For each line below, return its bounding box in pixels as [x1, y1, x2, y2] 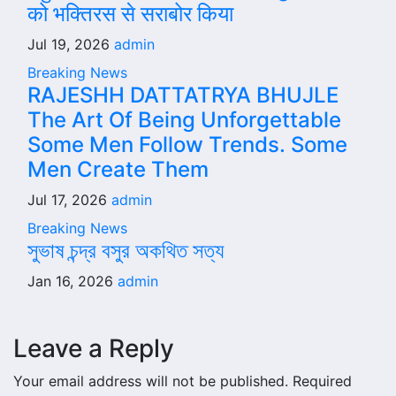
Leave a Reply [13, 333, 174, 363]
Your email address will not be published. [13, 372, 288, 390]
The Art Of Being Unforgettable [27, 107, 341, 133]
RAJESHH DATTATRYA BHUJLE [27, 82, 339, 108]
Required [293, 372, 352, 390]
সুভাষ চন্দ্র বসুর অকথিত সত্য [27, 238, 224, 263]
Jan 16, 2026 [27, 272, 118, 290]
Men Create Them [27, 156, 209, 182]
